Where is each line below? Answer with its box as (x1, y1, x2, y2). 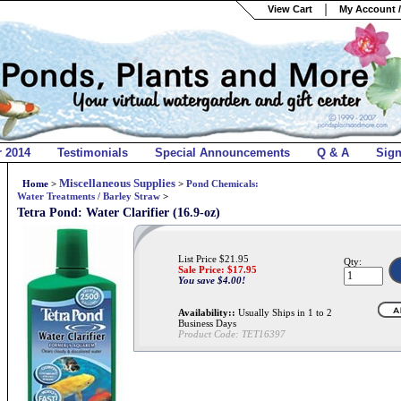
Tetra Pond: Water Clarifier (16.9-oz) (17, 206, 220, 219)
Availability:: (178, 307, 235, 318)
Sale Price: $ (178, 264, 233, 275)
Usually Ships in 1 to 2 (235, 307, 332, 318)
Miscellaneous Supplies (59, 176, 175, 190)
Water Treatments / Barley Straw (17, 191, 160, 201)
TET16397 (242, 328, 286, 339)
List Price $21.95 (178, 253, 249, 264)
